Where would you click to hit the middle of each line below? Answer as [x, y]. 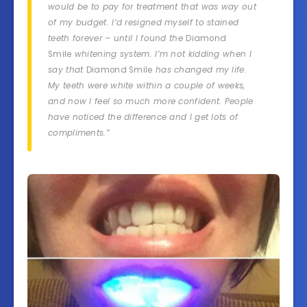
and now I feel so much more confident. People [151, 101]
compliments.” [79, 133]
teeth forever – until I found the [117, 38]
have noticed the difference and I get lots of [143, 117]
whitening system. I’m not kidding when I [161, 54]
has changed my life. [199, 70]
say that [67, 70]
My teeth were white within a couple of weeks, [147, 85]
